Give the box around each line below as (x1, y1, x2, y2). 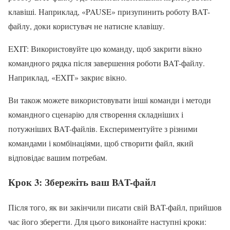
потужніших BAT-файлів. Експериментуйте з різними (8, 123, 198, 134)
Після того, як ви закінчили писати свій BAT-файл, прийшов (8, 201, 222, 213)
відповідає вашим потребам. (8, 151, 107, 163)
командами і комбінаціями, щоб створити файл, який (8, 137, 194, 148)
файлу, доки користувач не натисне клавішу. (8, 20, 165, 31)
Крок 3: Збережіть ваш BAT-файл (8, 175, 156, 189)
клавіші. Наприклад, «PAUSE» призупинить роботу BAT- (8, 6, 210, 17)
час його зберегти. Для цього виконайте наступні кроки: (8, 216, 206, 227)
